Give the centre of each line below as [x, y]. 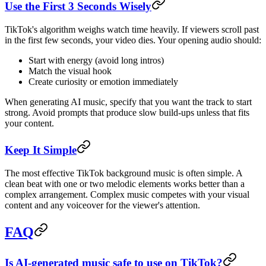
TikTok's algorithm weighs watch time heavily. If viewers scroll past [132, 29]
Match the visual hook [70, 71]
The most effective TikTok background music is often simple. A [123, 173]
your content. [29, 123]
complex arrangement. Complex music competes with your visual [127, 195]
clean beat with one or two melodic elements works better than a [125, 184]
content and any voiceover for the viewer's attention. [102, 205]
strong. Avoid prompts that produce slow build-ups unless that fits [127, 112]
